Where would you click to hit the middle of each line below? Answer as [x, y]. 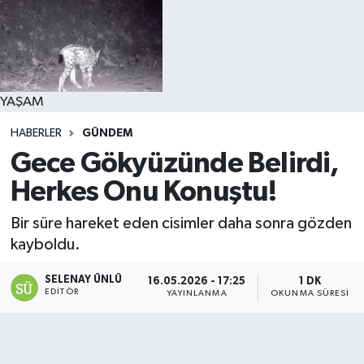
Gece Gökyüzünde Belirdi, [174, 163]
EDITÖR [62, 291]
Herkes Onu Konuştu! [143, 192]
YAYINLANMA [197, 294]
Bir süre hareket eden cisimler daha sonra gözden [181, 224]
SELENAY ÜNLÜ [84, 279]
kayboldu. [45, 245]
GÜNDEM [107, 134]
